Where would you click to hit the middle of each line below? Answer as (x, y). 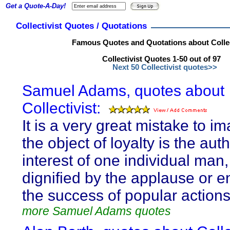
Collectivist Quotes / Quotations (81, 26)
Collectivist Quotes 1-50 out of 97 (161, 59)
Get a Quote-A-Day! (36, 6)
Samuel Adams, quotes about (123, 91)
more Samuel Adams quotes (97, 211)
